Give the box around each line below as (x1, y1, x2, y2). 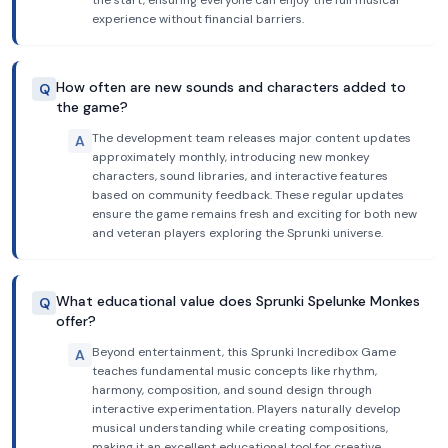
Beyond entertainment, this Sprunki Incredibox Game (92, 344, 396, 360)
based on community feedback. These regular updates (92, 187, 404, 203)
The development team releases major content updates (92, 130, 411, 146)
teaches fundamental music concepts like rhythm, (92, 363, 377, 379)
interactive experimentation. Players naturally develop (92, 401, 401, 417)
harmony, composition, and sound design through (92, 382, 372, 398)
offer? (56, 312, 96, 330)
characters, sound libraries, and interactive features (92, 168, 388, 184)
